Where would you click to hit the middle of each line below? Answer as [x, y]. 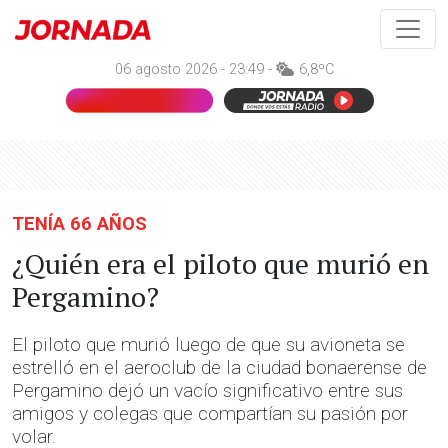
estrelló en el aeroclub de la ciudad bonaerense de [219, 367]
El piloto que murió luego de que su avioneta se [208, 344]
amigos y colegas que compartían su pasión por [210, 413]
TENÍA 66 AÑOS [79, 223]
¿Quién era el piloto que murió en [220, 263]
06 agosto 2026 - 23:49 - [195, 69]
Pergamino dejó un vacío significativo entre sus [207, 390]
